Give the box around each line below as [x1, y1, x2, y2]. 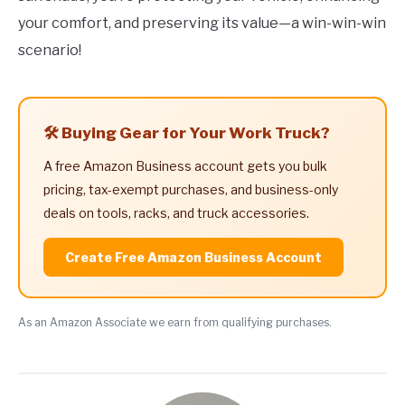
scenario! [18, 42, 81, 60]
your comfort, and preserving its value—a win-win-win [18, 14, 386, 33]
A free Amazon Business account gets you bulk [43, 158, 327, 174]
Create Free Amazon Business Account [65, 250, 322, 266]
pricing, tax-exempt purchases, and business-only [43, 182, 338, 198]
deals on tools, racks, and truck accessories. [43, 205, 309, 221]
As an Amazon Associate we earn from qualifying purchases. [18, 316, 332, 330]
